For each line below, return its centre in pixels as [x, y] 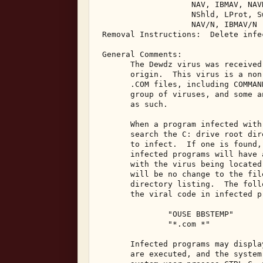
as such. [135, 104]
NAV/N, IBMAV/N [180, 24]
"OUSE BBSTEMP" [168, 214]
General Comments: [142, 54]
